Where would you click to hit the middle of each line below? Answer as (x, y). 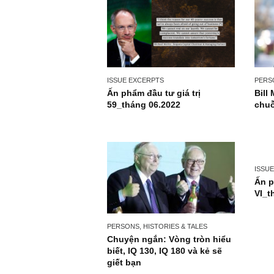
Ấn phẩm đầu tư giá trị (171, 134)
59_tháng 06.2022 (160, 146)
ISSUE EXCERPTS (150, 119)
